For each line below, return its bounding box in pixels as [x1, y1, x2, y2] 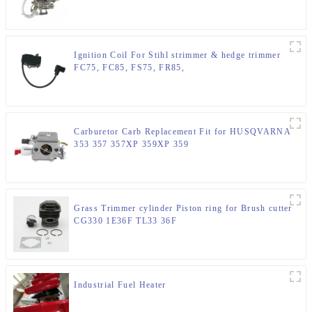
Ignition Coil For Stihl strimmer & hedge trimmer [74, 50, 281, 61]
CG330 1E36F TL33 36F [74, 216, 177, 226]
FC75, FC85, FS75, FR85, [74, 63, 185, 73]
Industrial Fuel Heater [74, 280, 166, 290]
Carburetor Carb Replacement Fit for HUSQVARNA [74, 127, 290, 137]
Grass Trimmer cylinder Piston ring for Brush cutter [74, 203, 292, 214]
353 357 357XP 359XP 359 [74, 139, 189, 150]
